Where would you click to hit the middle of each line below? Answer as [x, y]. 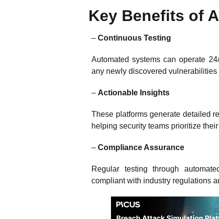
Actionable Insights [135, 93]
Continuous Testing [134, 38]
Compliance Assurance [143, 147]
